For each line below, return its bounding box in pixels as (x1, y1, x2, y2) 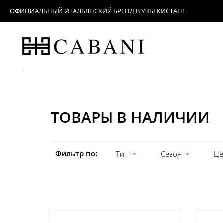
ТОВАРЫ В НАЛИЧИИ (51, 107, 210, 128)
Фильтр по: (55, 148, 97, 159)
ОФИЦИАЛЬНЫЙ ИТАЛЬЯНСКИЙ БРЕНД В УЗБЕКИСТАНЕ (10, 6, 186, 15)
